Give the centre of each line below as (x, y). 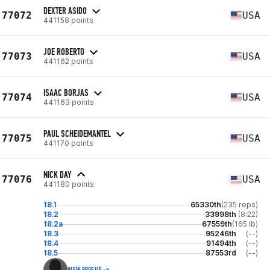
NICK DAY (57, 174)
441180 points (69, 184)
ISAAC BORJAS (66, 92)
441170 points (68, 143)
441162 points (68, 61)
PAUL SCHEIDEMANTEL (77, 133)
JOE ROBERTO (64, 51)
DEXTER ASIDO (65, 10)
